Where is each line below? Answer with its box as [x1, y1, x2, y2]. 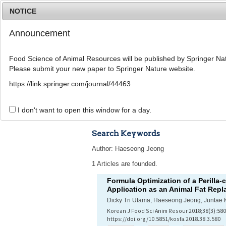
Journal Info [136, 71, 178, 80]
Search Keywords [92, 129, 160, 138]
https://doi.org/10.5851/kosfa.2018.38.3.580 [107, 215, 220, 222]
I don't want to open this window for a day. [16, 106, 152, 115]
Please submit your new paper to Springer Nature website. [9, 65, 196, 73]
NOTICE [10, 7, 37, 15]
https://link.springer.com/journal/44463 [9, 80, 131, 88]
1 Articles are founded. [92, 160, 157, 167]
